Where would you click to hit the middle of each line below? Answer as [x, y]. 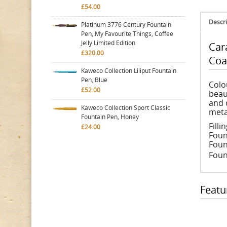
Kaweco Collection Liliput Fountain [129, 71]
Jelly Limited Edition [108, 43]
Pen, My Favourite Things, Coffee [127, 34]
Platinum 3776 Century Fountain [126, 25]
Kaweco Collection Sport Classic [126, 108]
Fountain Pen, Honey [110, 117]
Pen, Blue [94, 80]
